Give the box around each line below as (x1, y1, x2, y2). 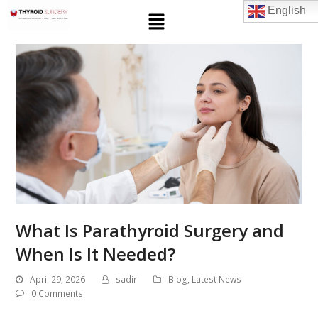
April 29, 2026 (30, 273, 86, 286)
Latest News (192, 273, 242, 286)
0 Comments (31, 287, 84, 300)
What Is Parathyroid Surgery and (16, 218, 285, 242)
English (264, 4, 306, 17)
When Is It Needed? (16, 241, 176, 265)
